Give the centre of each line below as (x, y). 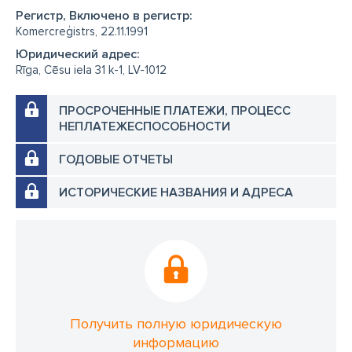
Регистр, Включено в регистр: (104, 16)
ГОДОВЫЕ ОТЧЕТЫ (116, 159)
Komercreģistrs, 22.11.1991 (82, 31)
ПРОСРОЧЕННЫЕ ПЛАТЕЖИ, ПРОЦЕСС (175, 111)
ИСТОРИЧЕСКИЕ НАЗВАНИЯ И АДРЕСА (176, 192)
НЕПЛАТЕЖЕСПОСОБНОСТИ (145, 126)
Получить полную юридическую (176, 324)
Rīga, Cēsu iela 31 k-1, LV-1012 (91, 70)
